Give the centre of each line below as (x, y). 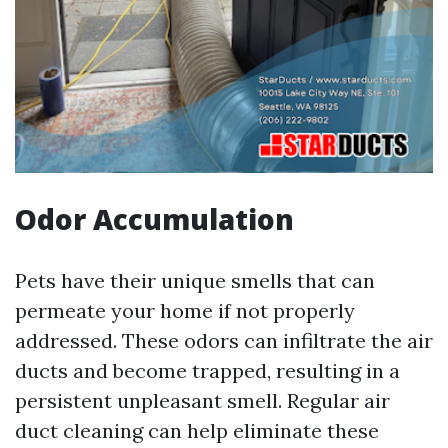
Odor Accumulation (154, 219)
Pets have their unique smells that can (195, 281)
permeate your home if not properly (185, 311)
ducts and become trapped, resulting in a (207, 371)
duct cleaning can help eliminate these (197, 431)
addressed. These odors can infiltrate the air (224, 341)
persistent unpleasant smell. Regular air (202, 401)
